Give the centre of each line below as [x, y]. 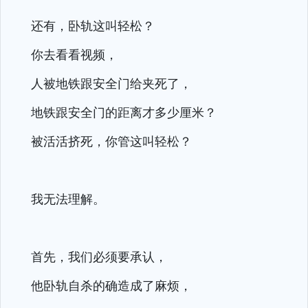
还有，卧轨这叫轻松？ [93, 25]
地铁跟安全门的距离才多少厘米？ [124, 112]
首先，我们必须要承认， [99, 256]
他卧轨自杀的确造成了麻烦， [111, 285]
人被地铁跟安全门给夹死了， [111, 83]
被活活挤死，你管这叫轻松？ [111, 141]
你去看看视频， [74, 54]
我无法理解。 [68, 199]
